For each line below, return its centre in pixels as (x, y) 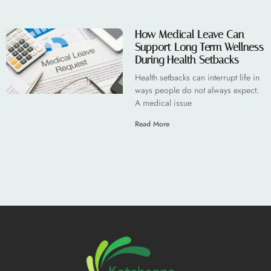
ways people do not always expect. (197, 90)
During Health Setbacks (187, 60)
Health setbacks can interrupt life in (197, 77)
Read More (152, 124)
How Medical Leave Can (189, 34)
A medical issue (163, 103)
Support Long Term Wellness (199, 47)
